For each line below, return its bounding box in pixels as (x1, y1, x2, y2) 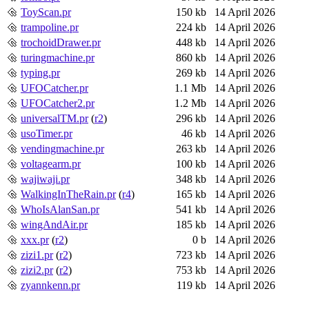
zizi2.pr (21, 263, 53, 276)
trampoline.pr (21, 21, 79, 33)
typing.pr (21, 66, 60, 79)
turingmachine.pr (21, 51, 94, 63)
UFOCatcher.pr (21, 81, 88, 94)
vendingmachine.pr (21, 142, 104, 154)
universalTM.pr (21, 112, 88, 124)
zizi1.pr (21, 248, 53, 261)
